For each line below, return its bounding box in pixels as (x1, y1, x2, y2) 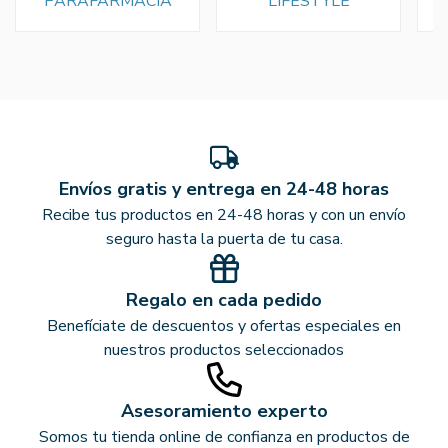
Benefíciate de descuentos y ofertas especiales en (47, 315, 401, 338)
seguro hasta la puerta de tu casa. (105, 228, 343, 251)
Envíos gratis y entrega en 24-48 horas (59, 177, 389, 202)
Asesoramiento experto (120, 399, 328, 424)
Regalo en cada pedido (126, 288, 322, 313)
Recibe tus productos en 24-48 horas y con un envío (42, 204, 406, 227)
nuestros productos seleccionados (104, 339, 344, 362)
